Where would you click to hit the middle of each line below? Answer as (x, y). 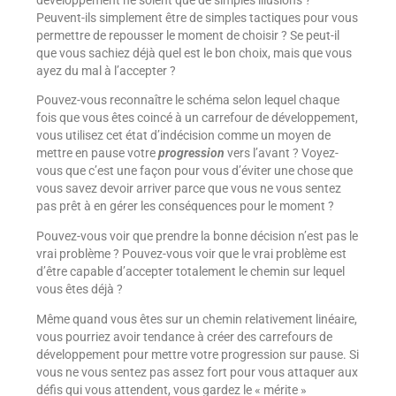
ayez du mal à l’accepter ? (106, 70)
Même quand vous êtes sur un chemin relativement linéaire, (196, 319)
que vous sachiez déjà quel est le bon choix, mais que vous (194, 53)
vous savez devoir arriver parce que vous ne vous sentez (188, 189)
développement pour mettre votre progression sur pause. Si (197, 354)
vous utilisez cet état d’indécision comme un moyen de (183, 136)
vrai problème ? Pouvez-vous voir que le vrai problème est (191, 253)
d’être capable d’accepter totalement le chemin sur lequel (190, 271)
